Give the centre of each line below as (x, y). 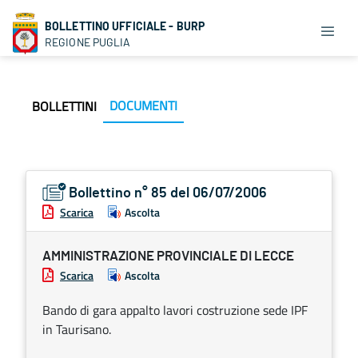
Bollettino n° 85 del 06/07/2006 (168, 193)
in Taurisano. (77, 329)
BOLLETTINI (64, 106)
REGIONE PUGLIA (88, 42)
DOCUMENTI (143, 105)
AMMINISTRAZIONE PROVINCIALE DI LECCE (168, 256)
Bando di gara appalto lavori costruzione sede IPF (175, 310)
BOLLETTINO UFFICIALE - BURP (125, 26)
